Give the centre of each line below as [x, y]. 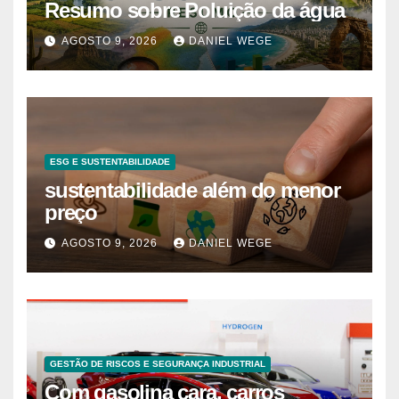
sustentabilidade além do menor [192, 191]
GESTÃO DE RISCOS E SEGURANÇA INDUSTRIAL [158, 364]
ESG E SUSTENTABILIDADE [110, 162]
